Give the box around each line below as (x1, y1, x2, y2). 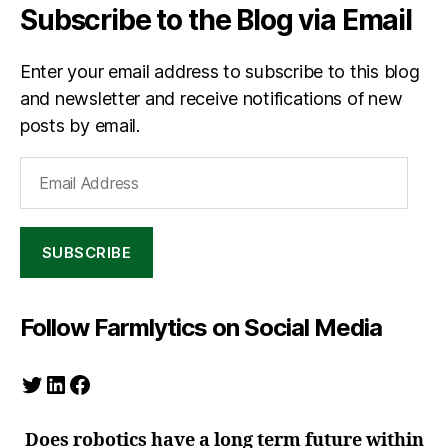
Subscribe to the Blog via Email (20, 3, 412, 37)
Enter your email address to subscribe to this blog (20, 61, 420, 82)
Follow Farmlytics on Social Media (20, 313, 383, 342)
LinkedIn (43, 368, 133, 398)
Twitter (19, 368, 97, 398)
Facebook (67, 368, 174, 398)
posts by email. (20, 115, 140, 136)
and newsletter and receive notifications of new (20, 88, 403, 109)
